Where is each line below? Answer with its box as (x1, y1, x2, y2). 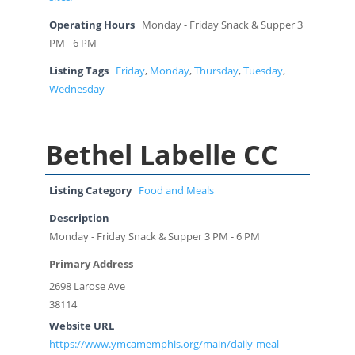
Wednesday (48, 82, 105, 96)
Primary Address (48, 257, 133, 271)
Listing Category (48, 183, 132, 197)
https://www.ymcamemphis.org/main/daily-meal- (48, 337, 282, 351)
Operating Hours (48, 17, 135, 32)
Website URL (48, 319, 114, 333)
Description (48, 211, 109, 225)
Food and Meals (138, 183, 214, 197)
